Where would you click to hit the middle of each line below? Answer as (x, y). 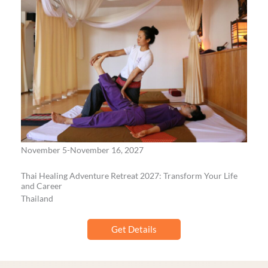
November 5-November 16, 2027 (82, 150)
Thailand (37, 199)
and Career (42, 186)
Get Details (134, 229)
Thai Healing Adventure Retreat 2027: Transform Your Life (129, 176)
